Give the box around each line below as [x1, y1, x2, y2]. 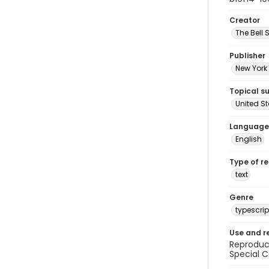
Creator [229, 15, 260, 25]
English [235, 134, 262, 144]
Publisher [229, 50, 265, 61]
